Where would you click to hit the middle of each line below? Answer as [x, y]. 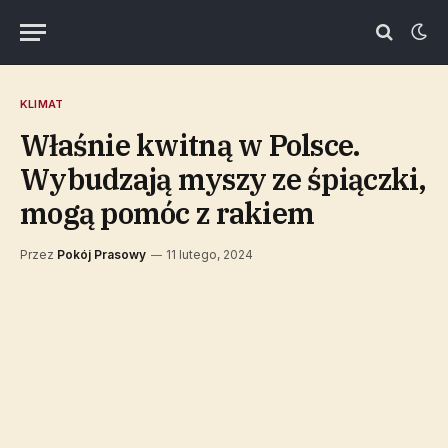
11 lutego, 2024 [209, 254]
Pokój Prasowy [101, 254]
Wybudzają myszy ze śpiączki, [223, 179]
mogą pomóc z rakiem [167, 213]
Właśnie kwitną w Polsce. [190, 145]
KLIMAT [42, 104]
